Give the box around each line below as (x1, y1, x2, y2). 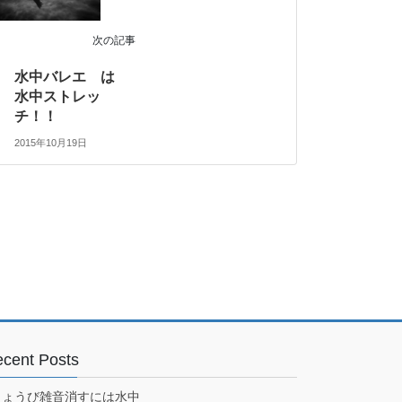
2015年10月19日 (14, 136, 88, 148)
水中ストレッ (14, 88, 101, 104)
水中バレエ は (14, 68, 130, 84)
